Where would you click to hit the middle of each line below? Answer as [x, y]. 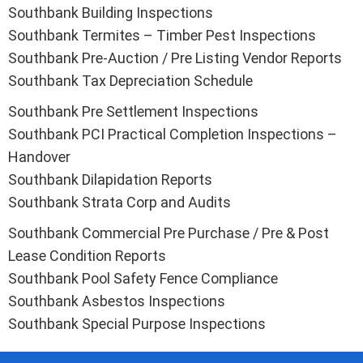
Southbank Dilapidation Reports [110, 179]
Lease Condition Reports [87, 255]
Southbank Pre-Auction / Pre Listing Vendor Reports [175, 58]
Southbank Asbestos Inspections [117, 301]
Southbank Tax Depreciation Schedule [130, 80]
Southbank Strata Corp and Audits [120, 202]
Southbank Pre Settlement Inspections [133, 111]
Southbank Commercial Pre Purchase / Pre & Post [169, 233]
